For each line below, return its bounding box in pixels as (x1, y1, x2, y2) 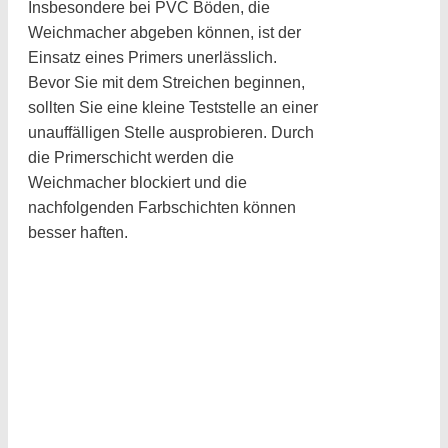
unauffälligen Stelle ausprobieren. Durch (28, 123, 314, 141)
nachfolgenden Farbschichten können (28, 198, 296, 216)
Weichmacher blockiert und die (28, 173, 247, 191)
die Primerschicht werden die (28, 148, 234, 166)
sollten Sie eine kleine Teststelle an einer (28, 98, 318, 116)
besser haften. (28, 223, 128, 241)
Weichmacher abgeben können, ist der (28, 23, 301, 41)
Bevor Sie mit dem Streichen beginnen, (28, 73, 305, 91)
